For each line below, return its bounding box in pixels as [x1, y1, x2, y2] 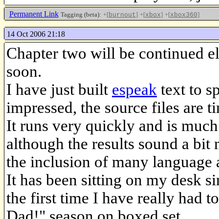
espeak [112, 80, 157, 98]
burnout [108, 11, 136, 19]
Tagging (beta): [60, 11, 101, 19]
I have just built [6, 80, 112, 98]
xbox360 [170, 11, 197, 19]
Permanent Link [9, 10, 59, 19]
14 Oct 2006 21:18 [6, 29, 65, 38]
